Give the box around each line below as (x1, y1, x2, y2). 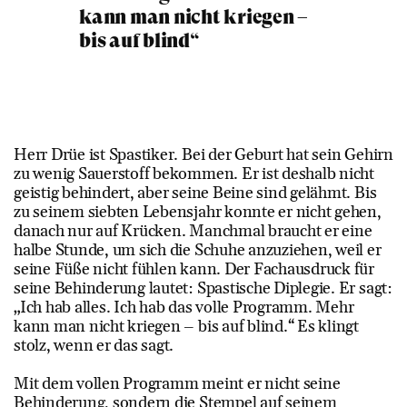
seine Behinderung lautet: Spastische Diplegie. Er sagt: (14, 277, 392, 299)
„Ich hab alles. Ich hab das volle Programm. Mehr (14, 296, 354, 318)
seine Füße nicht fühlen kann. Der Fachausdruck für (14, 258, 375, 280)
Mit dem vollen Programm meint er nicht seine (14, 372, 341, 394)
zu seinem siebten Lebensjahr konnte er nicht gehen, (14, 201, 382, 223)
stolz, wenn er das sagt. (14, 334, 177, 356)
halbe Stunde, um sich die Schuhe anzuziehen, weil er (14, 239, 382, 261)
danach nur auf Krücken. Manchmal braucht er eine (14, 220, 372, 242)
